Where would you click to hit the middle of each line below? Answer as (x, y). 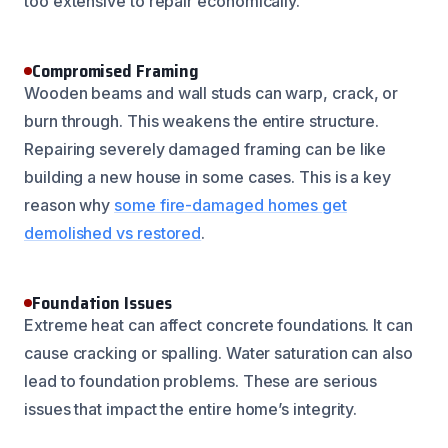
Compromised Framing (115, 70)
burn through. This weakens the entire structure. (202, 120)
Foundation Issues (102, 302)
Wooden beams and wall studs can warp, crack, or (211, 92)
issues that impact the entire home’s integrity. (191, 408)
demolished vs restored (113, 232)
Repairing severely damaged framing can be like (205, 148)
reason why (69, 204)
